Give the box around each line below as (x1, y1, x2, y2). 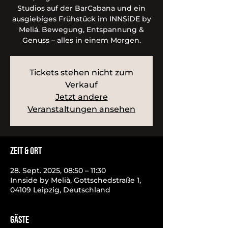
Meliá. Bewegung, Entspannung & (19, 25, 144, 34)
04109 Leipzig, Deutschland (10, 185, 110, 194)
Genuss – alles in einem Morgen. (22, 36, 141, 45)
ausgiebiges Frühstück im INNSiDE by (12, 14, 151, 23)
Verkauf (65, 80, 98, 90)
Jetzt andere (55, 92, 108, 102)
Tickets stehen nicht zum (30, 68, 133, 77)
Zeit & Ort (10, 145, 42, 157)
